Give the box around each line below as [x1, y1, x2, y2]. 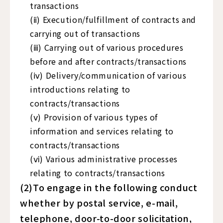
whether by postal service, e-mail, [20, 196, 178, 209]
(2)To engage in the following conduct [20, 181, 198, 194]
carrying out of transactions [30, 27, 140, 39]
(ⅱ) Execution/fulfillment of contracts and [30, 13, 196, 25]
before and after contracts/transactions [30, 55, 187, 67]
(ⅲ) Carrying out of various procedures [30, 41, 184, 53]
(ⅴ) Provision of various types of [30, 111, 158, 123]
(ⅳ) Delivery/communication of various [30, 69, 187, 81]
